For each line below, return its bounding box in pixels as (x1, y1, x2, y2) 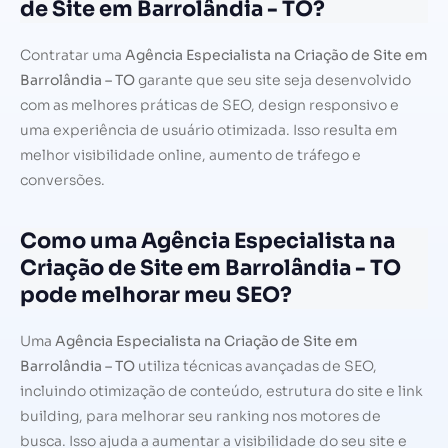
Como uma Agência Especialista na (20, 227, 395, 254)
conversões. (20, 171, 105, 190)
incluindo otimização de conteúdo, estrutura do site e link (20, 381, 423, 400)
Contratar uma (20, 46, 125, 65)
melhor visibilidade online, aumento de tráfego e (20, 146, 361, 165)
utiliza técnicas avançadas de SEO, (135, 356, 377, 375)
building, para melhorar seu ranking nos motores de (20, 406, 381, 425)
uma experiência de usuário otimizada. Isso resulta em (20, 121, 397, 140)
